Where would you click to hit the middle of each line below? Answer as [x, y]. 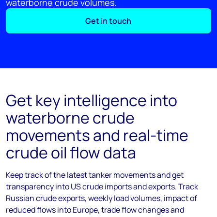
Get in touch [108, 21]
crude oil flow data [71, 153]
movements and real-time [97, 135]
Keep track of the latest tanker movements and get [95, 175]
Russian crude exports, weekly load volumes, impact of [101, 198]
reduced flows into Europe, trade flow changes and [95, 210]
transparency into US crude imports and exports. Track [102, 186]
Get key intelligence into [92, 100]
